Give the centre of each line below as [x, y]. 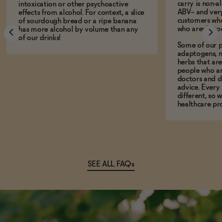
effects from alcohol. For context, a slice [81, 13]
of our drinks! [39, 38]
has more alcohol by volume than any [78, 30]
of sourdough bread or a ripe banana [78, 21]
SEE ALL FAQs [111, 165]
